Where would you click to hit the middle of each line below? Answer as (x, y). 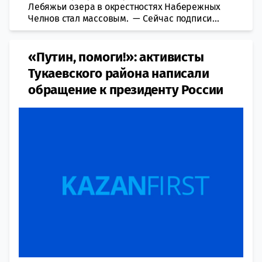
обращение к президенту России (126, 89)
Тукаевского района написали (119, 73)
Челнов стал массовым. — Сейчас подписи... (124, 18)
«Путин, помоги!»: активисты (116, 57)
